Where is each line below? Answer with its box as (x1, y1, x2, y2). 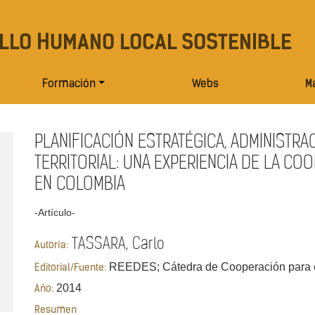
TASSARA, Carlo (68, 236, 165, 253)
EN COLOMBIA (34, 176, 125, 194)
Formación (41, 79, 96, 91)
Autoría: (34, 240, 68, 252)
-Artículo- (34, 207, 75, 219)
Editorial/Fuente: (34, 262, 106, 274)
